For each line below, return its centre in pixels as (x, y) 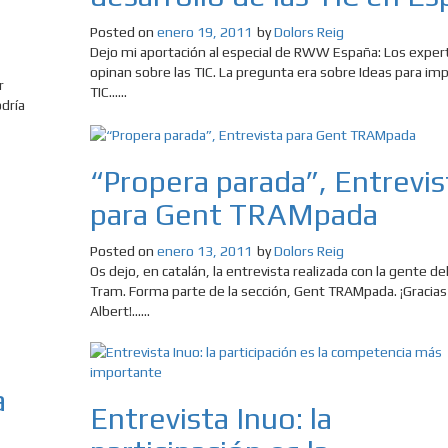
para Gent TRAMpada (233, 215)
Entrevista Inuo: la (210, 419)
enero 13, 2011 (204, 251)
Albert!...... (119, 311)
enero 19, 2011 (204, 32)
